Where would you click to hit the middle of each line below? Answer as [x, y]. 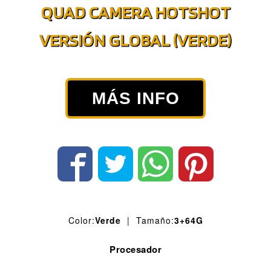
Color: [81, 220]
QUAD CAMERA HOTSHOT [135, 12]
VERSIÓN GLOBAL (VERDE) [135, 40]
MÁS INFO [135, 98]
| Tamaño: [147, 220]
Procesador [135, 249]
